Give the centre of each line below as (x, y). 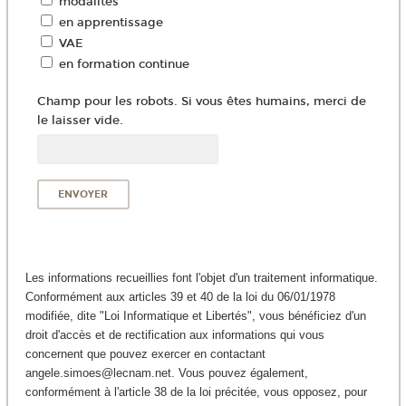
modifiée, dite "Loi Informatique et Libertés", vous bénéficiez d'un (195, 315)
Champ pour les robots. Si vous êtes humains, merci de (201, 101)
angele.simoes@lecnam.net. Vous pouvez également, (166, 372)
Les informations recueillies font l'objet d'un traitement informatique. (201, 277)
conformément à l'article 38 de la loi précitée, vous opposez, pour (196, 391)
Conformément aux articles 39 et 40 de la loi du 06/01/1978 (180, 296)
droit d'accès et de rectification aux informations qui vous (174, 334)
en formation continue (124, 65)
